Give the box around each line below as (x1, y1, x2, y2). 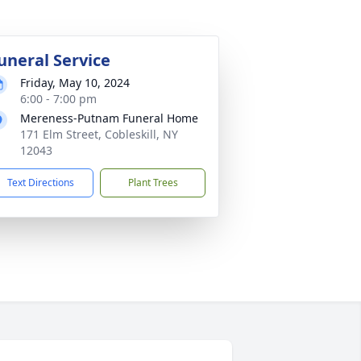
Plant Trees (127, 176, 178, 189)
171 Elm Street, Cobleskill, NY (20, 127, 178, 142)
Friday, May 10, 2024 (20, 75, 130, 90)
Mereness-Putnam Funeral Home (20, 110, 198, 126)
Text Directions (7, 176, 74, 189)
